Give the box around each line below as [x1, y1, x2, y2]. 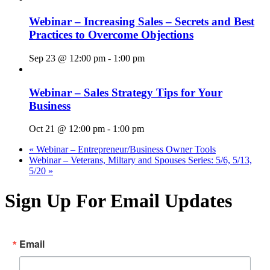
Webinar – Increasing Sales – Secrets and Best [29, 15, 254, 28]
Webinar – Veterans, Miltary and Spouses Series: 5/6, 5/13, [29, 155, 252, 166]
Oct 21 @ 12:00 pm [29, 124, 105, 134]
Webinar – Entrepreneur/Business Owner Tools [34, 144, 216, 155]
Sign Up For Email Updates [5, 189, 232, 212]
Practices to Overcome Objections [29, 28, 193, 42]
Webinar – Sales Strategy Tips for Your [29, 86, 222, 99]
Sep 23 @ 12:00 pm [29, 52, 105, 63]
